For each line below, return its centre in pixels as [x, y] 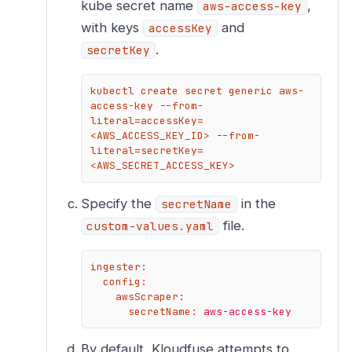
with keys [112, 27]
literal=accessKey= [147, 121]
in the [256, 203]
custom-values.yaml [150, 226]
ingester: [118, 266]
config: [125, 281]
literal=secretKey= [147, 151]
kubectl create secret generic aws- [197, 91]
